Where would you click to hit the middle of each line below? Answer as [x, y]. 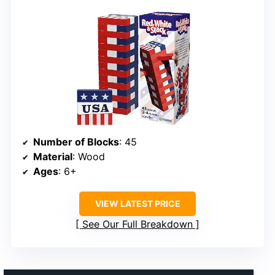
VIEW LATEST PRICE [137, 204]
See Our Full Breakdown [137, 224]
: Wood [89, 157]
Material [53, 157]
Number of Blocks [76, 142]
